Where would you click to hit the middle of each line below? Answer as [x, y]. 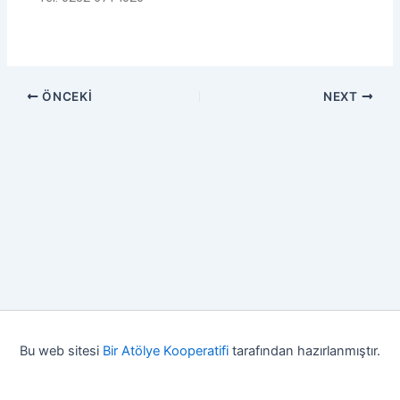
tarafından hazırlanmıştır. [304, 351]
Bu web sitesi [61, 351]
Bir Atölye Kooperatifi [166, 351]
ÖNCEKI [66, 96]
